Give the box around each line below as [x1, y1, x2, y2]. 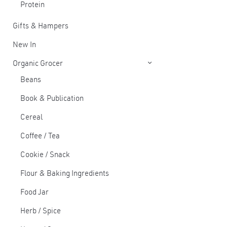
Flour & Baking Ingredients [20, 170, 109, 178]
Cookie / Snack [20, 152, 70, 159]
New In [13, 42, 36, 49]
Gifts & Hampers [13, 23, 68, 30]
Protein [20, 2, 45, 9]
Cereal [20, 114, 43, 122]
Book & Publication [20, 95, 84, 103]
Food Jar [20, 189, 49, 197]
